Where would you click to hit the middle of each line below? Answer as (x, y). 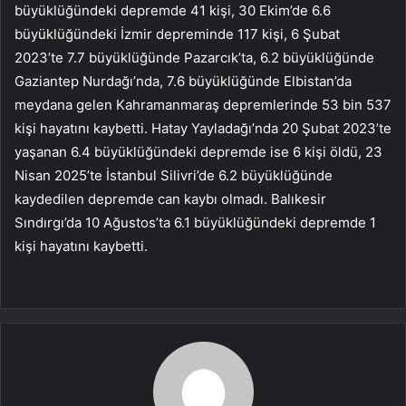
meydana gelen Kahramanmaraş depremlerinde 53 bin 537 (203, 105)
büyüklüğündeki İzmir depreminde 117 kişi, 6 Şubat (177, 34)
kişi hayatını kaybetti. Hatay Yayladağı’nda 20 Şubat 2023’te (203, 129)
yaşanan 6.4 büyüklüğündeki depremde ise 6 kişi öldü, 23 (198, 152)
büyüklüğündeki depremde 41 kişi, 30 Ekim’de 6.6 (173, 11)
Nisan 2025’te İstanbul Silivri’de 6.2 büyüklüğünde (174, 176)
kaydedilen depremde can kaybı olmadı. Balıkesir (170, 199)
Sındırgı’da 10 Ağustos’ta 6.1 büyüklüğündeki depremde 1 (195, 223)
